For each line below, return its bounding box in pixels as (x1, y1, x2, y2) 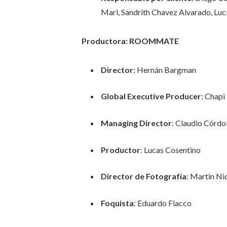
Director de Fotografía (100, 171, 186, 181)
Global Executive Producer (100, 91, 201, 101)
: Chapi (201, 91, 225, 101)
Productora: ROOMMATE (81, 36, 179, 46)
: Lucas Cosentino (140, 144, 201, 155)
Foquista (100, 198, 134, 208)
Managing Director (100, 118, 172, 128)
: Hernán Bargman (133, 64, 196, 74)
